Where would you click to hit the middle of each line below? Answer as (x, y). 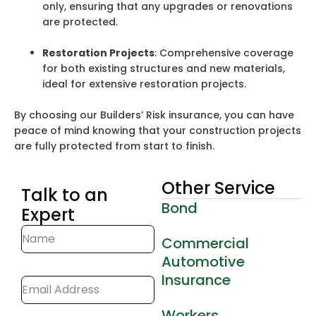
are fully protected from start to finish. (114, 146)
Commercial (206, 243)
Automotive (203, 261)
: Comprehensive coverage (224, 53)
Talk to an (65, 195)
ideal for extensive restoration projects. (144, 84)
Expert (48, 214)
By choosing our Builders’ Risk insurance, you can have (154, 115)
